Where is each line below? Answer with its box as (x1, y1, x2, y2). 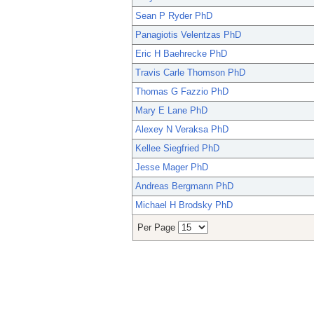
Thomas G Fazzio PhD (135, 86, 228, 97)
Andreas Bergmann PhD (135, 181, 233, 192)
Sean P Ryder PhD (135, 11, 212, 22)
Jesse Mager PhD (135, 162, 208, 173)
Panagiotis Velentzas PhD (135, 29, 241, 41)
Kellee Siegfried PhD (135, 143, 219, 154)
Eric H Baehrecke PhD (135, 48, 227, 60)
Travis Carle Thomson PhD (135, 67, 245, 78)
